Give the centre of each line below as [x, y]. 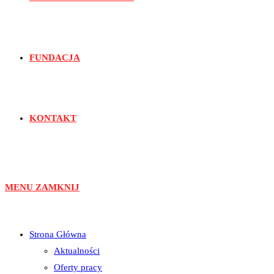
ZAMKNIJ [57, 187]
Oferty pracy [78, 267]
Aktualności [77, 251]
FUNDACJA [55, 57]
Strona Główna [58, 234]
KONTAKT [53, 118]
